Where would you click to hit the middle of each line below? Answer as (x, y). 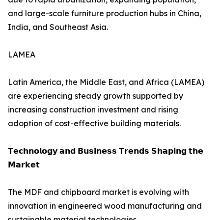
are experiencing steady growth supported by (96, 96)
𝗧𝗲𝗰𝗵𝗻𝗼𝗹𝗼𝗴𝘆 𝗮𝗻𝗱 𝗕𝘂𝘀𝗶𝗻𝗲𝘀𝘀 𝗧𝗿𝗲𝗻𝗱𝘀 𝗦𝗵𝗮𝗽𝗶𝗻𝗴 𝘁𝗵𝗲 (106, 151)
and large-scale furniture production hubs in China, (105, 14)
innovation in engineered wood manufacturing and (105, 206)
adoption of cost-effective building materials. (94, 124)
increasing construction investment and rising (93, 110)
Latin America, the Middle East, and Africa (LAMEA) (106, 82)
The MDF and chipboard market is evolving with (98, 192)
